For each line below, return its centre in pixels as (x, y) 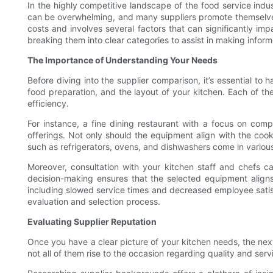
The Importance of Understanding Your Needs (122, 60)
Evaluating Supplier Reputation (92, 222)
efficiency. (48, 104)
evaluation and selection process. (94, 202)
